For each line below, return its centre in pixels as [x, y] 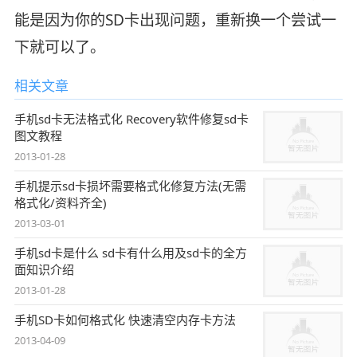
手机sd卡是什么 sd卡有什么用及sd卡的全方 [130, 252]
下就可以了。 [59, 47]
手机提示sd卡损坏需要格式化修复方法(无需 [130, 185]
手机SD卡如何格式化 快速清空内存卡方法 [125, 319]
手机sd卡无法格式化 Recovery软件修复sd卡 [131, 118]
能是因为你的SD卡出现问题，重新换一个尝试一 [175, 20]
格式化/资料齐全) [60, 202]
